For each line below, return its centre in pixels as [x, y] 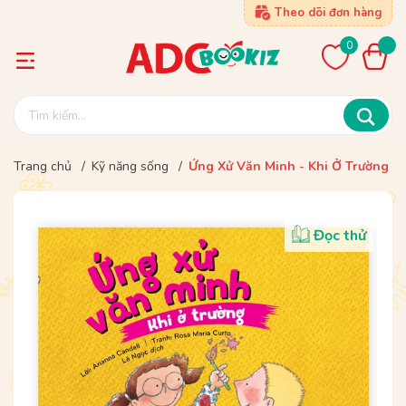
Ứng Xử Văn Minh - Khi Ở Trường [289, 166]
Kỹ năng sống [130, 166]
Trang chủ [43, 166]
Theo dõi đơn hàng [329, 13]
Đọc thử [340, 236]
